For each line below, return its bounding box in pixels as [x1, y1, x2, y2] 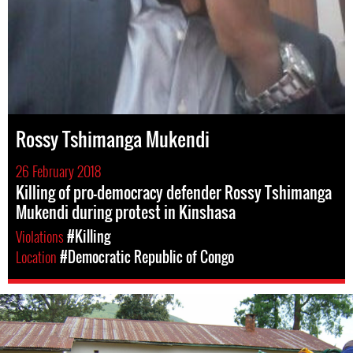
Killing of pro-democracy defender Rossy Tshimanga [16, 180, 332, 204]
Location [16, 247, 60, 267]
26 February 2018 [16, 161, 101, 181]
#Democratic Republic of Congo [60, 247, 234, 267]
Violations [16, 226, 67, 247]
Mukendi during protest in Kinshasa [16, 200, 236, 224]
